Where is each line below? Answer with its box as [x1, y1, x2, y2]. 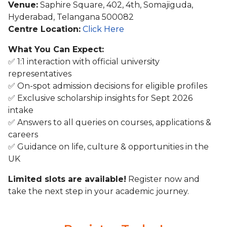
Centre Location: [8, 24, 81, 34]
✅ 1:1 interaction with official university [8, 57, 160, 66]
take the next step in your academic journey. [8, 186, 189, 196]
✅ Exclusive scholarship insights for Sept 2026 [8, 93, 193, 103]
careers [8, 130, 38, 139]
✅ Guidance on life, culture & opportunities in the [8, 142, 209, 152]
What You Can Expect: [8, 45, 104, 54]
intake [8, 105, 33, 115]
